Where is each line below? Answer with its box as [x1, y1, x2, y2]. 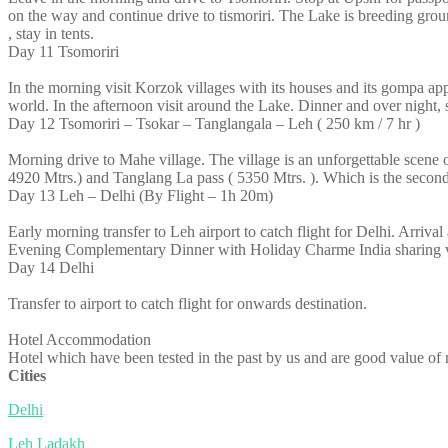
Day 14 [8, 258, 55, 276]
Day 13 [8, 186, 55, 204]
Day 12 [8, 114, 55, 132]
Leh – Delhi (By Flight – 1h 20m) [59, 186, 273, 204]
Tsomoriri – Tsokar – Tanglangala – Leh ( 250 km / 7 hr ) [59, 114, 420, 132]
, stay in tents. [8, 24, 94, 42]
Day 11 [8, 42, 54, 60]
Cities [8, 366, 46, 384]
